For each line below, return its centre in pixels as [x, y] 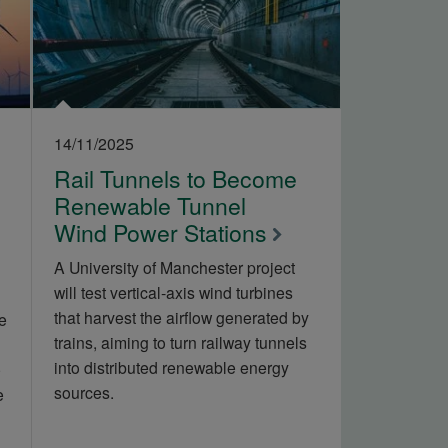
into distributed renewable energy [172, 366]
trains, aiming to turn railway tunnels [181, 341]
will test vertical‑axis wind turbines [174, 291]
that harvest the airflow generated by [182, 316]
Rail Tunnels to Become [176, 178]
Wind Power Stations [161, 232]
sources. [84, 391]
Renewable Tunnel [150, 205]
